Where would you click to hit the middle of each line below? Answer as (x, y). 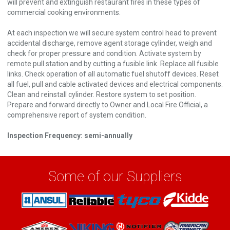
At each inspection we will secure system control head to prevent (112, 33)
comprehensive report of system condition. (77, 115)
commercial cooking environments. (64, 12)
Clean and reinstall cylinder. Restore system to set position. (102, 94)
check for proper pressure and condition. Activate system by (104, 53)
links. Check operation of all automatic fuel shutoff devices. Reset (113, 74)
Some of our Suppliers (115, 176)
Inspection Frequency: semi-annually (70, 135)
